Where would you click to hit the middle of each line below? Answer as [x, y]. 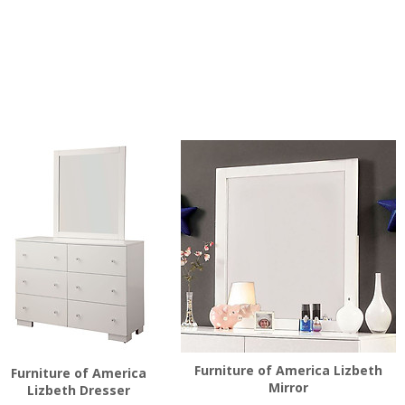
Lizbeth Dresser [79, 390]
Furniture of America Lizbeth [288, 370]
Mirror [288, 387]
